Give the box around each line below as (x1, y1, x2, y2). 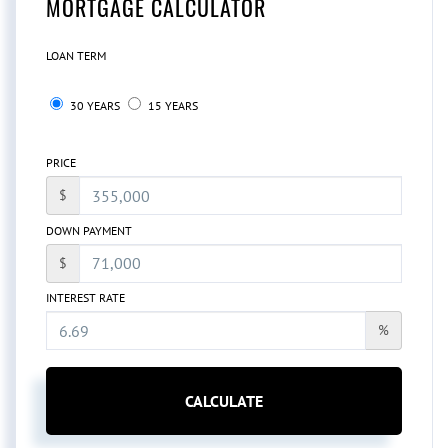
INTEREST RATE (46, 290, 125, 306)
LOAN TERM (46, 48, 106, 64)
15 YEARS (145, 98, 198, 114)
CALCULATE (185, 390, 263, 411)
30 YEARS (67, 98, 120, 114)
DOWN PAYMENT (46, 222, 132, 238)
